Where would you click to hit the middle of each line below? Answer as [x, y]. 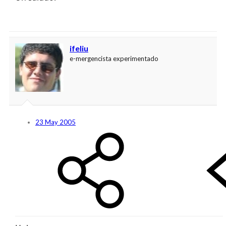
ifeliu [79, 48]
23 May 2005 [55, 122]
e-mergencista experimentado [114, 58]
